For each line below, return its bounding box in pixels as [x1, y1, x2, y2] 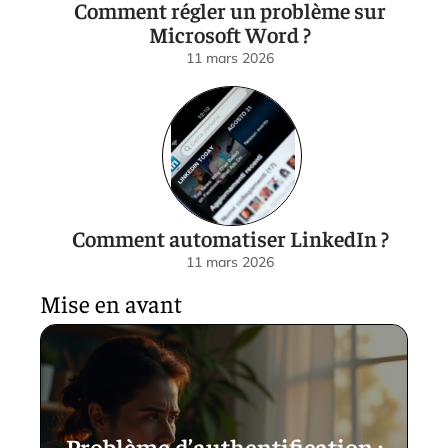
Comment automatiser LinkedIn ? [71, 224, 389, 253]
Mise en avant [40, 288, 182, 319]
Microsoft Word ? [149, 20, 311, 49]
